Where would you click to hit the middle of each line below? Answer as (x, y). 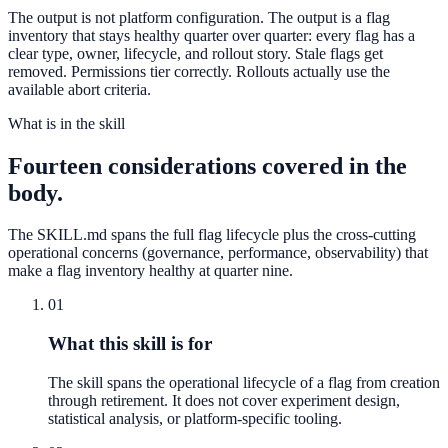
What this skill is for (130, 344)
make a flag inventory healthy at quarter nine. (150, 271)
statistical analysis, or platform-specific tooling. (195, 418)
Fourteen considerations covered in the (207, 165)
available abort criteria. (79, 89)
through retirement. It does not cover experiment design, (224, 400)
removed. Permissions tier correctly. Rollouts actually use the (199, 71)
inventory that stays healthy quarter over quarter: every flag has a (211, 35)
